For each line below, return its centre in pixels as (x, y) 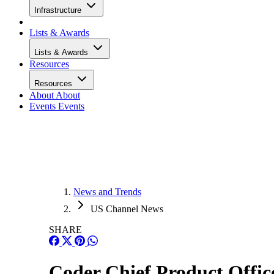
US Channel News (127, 209)
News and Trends (107, 192)
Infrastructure (59, 10)
